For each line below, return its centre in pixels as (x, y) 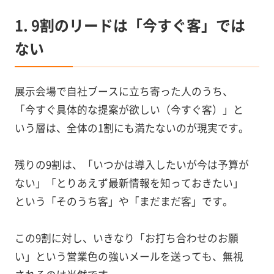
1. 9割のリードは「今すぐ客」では (130, 25)
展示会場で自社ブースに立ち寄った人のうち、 (124, 91)
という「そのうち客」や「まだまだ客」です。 (124, 201)
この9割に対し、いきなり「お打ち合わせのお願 (126, 238)
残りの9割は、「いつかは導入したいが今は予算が (131, 164)
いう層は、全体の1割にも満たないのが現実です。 (131, 128)
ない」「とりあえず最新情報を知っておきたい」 (129, 183)
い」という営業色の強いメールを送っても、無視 (129, 256)
